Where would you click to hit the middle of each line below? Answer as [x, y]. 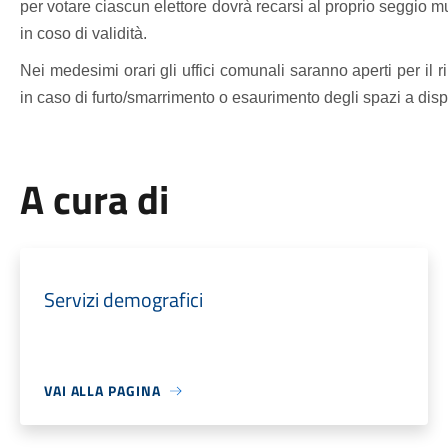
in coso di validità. [83, 33]
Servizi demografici [123, 299]
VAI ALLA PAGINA [102, 390]
